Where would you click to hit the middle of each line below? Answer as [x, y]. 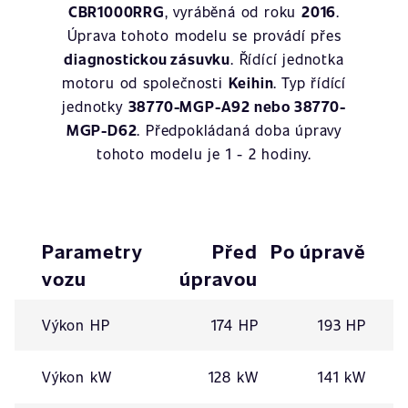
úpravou [219, 278]
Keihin [251, 82]
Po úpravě [318, 251]
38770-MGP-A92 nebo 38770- [237, 106]
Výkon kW [77, 377]
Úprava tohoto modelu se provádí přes [204, 35]
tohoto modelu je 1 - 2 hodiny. [204, 153]
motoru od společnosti [145, 82]
